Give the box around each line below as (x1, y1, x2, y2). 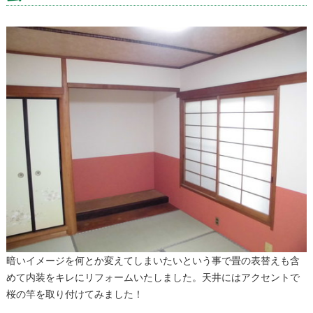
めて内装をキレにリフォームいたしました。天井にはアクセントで (6, 271, 300, 283)
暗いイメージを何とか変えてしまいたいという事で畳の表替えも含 (6, 254, 300, 266)
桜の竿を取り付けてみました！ (6, 288, 143, 300)
